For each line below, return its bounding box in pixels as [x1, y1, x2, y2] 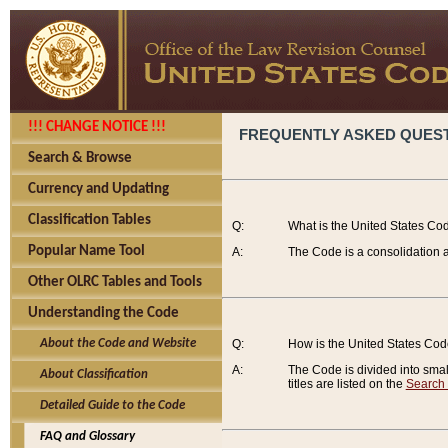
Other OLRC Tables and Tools [28, 275, 202, 290]
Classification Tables [28, 213, 151, 228]
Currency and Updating [28, 182, 169, 197]
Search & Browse [28, 151, 132, 166]
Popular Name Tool [28, 244, 145, 259]
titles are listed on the [287, 377, 406, 392]
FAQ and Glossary [28, 430, 135, 443]
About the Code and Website [28, 337, 196, 350]
